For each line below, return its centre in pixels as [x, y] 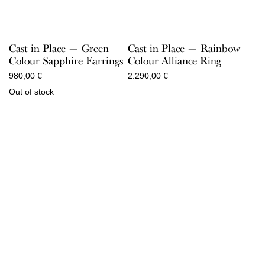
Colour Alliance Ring [174, 61]
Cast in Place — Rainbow [184, 49]
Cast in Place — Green [59, 49]
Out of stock [31, 92]
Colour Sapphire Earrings [66, 61]
